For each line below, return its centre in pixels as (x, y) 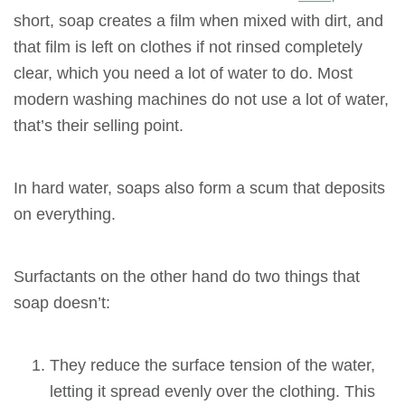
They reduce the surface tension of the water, (212, 364)
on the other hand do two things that (228, 276)
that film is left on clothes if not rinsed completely (188, 46)
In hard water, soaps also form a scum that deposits (199, 187)
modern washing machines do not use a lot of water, (201, 99)
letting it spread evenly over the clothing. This (212, 391)
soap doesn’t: (64, 302)
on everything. (67, 213)
